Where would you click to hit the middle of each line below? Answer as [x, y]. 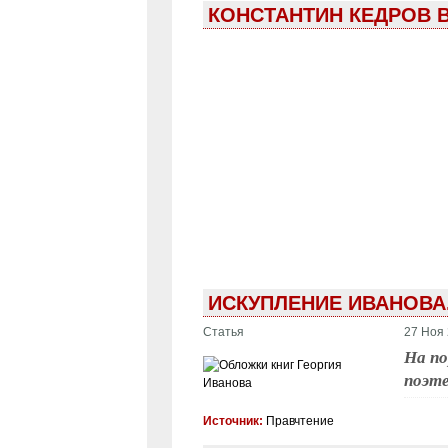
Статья [223, 331]
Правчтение [299, 420]
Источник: [234, 420]
